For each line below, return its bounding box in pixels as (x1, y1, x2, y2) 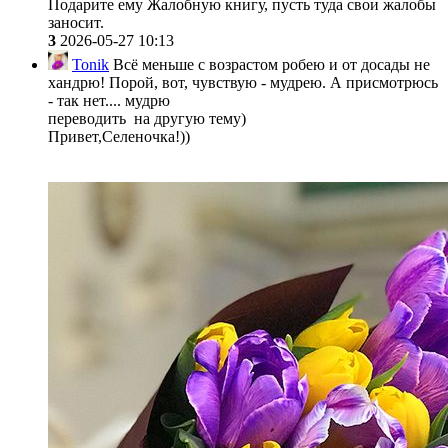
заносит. (48, 13, 104, 31)
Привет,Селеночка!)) (48, 127, 190, 145)
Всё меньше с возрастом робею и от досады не (109, 55, 430, 73)
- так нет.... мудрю (48, 91, 170, 109)
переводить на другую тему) (48, 109, 246, 127)
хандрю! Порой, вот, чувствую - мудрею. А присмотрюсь (48, 73, 438, 91)
